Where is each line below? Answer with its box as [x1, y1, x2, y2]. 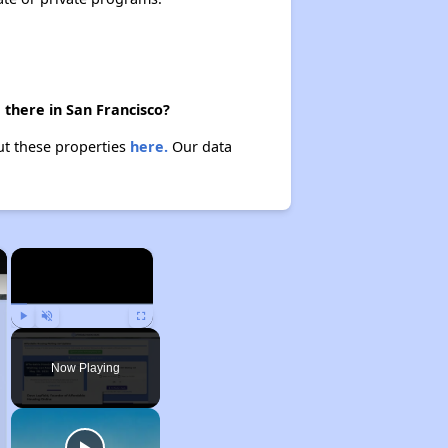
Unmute [46, 332, 77, 342]
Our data [167, 137, 232, 156]
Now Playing [50, 361, 120, 375]
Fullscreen [141, 332, 180, 342]
